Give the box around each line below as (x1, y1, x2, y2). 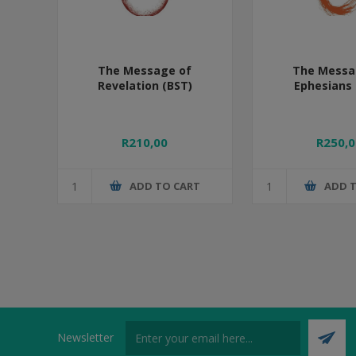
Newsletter (57, 330, 114, 346)
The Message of (98, 62, 192, 78)
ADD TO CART (129, 179, 200, 194)
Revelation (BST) (97, 77, 192, 93)
